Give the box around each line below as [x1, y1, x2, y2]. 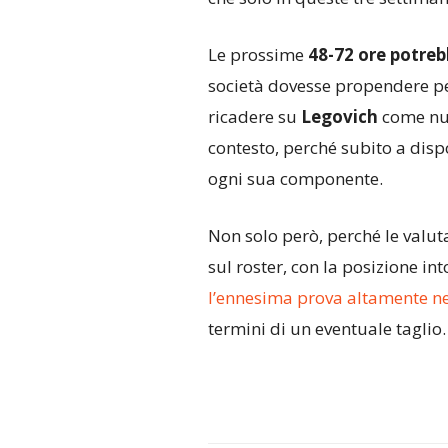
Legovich [300, 105, 382, 129]
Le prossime [207, 43, 308, 67]
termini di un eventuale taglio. [207, 317, 446, 341]
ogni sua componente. [207, 167, 383, 191]
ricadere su [207, 105, 301, 129]
